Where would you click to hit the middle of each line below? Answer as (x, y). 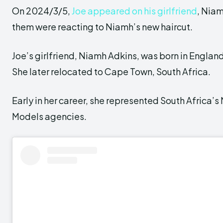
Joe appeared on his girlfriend (134, 11)
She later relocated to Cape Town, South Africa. (111, 71)
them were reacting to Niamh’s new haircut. (102, 27)
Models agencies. (49, 116)
